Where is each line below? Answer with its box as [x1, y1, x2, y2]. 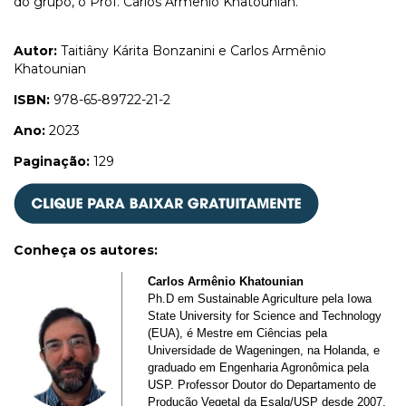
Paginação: [14, 152, 90, 169]
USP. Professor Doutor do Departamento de [147, 377, 376, 391]
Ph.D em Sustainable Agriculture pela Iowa [147, 291, 372, 305]
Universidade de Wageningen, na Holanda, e [147, 343, 380, 357]
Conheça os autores [14, 241, 154, 258]
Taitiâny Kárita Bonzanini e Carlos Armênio [57, 42, 326, 59]
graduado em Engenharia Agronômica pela [147, 360, 369, 374]
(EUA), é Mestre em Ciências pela [147, 325, 327, 340]
